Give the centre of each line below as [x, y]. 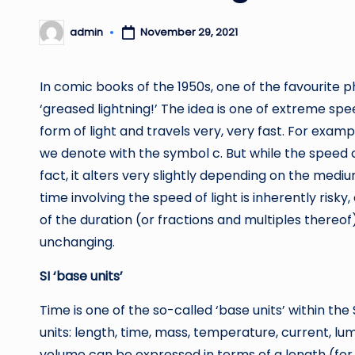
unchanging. [77, 242]
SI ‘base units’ [81, 276]
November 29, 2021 [189, 32]
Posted [57, 37]
